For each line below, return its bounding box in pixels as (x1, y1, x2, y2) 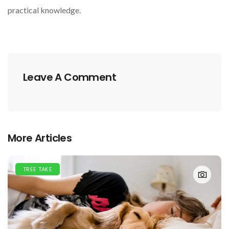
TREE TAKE (23, 165, 52, 174)
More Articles (8, 131, 72, 146)
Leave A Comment (23, 70, 116, 85)
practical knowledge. (8, 5, 81, 15)
